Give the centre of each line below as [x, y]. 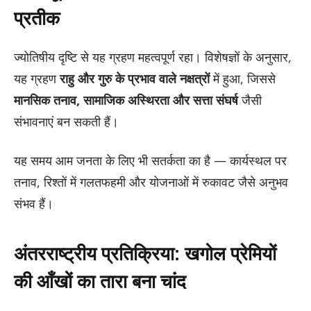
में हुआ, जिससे [243, 78]
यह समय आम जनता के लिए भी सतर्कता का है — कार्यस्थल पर [150, 160]
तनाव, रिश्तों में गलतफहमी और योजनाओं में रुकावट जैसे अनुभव [151, 182]
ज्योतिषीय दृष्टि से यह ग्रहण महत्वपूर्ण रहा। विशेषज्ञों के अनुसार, [153, 57]
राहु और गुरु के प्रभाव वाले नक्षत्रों [135, 78]
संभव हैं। [34, 203]
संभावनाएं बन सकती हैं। [66, 121]
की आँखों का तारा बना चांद [100, 281]
